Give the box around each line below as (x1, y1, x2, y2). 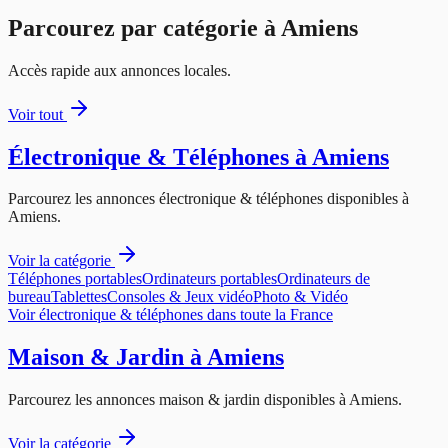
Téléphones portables (8, 270, 142, 288)
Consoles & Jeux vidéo (107, 288, 253, 306)
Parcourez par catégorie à (8, 14, 281, 41)
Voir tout (8, 105, 67, 123)
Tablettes (51, 288, 107, 306)
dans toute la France (203, 306, 333, 324)
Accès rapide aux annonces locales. (8, 61, 231, 79)
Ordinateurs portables (142, 270, 277, 288)
